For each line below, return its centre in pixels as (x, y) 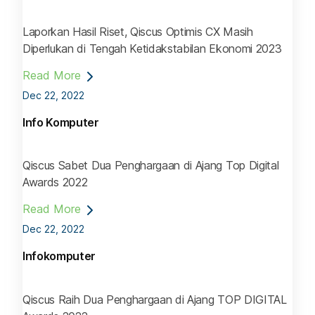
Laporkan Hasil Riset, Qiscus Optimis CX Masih (138, 32)
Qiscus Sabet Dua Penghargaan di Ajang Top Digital (151, 166)
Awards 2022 (55, 182)
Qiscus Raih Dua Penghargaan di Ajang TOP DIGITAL (155, 299)
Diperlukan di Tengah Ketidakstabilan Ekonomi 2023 (152, 49)
